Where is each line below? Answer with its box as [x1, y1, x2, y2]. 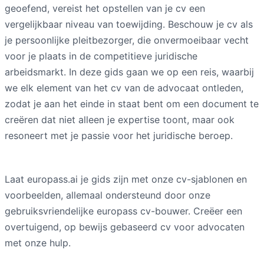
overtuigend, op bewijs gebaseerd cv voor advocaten [5, 220, 245, 233]
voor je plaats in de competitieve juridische [5, 49, 197, 62]
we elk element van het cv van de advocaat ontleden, [5, 81, 243, 94]
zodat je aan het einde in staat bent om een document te [5, 97, 259, 110]
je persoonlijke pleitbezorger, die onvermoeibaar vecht [5, 34, 249, 46]
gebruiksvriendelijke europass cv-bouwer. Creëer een [5, 204, 242, 217]
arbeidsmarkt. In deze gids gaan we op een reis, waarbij [5, 65, 254, 78]
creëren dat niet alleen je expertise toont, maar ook [5, 113, 235, 126]
